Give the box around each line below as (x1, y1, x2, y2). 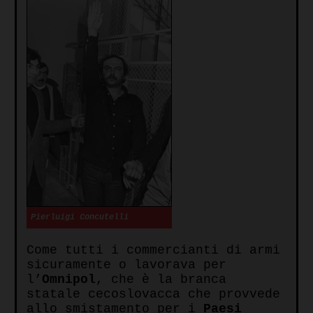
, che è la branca (96, 272, 226, 286)
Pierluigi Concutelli (30, 212, 129, 223)
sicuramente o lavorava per (27, 257, 226, 272)
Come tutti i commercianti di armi (27, 242, 280, 257)
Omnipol (42, 272, 96, 286)
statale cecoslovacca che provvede (27, 286, 280, 301)
